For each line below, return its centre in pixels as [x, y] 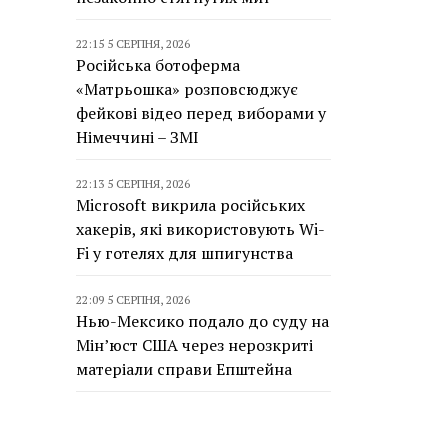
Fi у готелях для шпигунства [184, 253]
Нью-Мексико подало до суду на [202, 321]
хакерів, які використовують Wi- [200, 229]
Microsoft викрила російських [190, 205]
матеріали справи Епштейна [184, 369]
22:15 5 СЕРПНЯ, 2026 [133, 43]
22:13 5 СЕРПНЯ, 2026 [133, 183]
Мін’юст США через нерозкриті [194, 345]
